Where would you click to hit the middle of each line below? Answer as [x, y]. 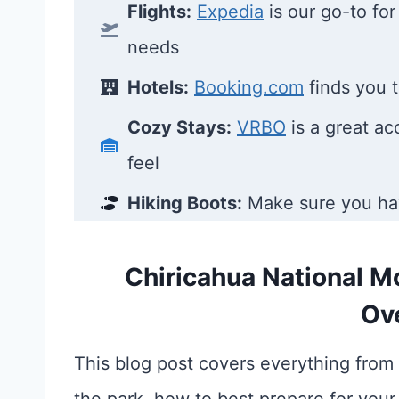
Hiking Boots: [185, 204]
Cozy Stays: [179, 128]
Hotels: [158, 88]
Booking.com [249, 88]
